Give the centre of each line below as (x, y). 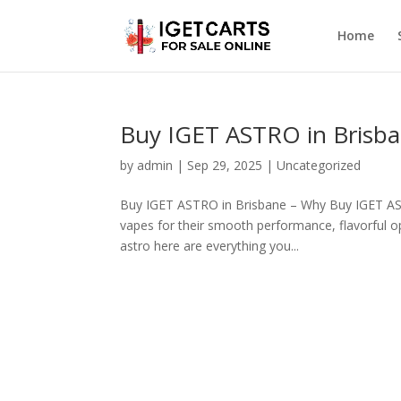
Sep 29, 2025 (225, 165)
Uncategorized (319, 165)
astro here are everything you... (210, 246)
